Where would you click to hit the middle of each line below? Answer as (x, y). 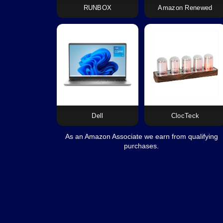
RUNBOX (98, 8)
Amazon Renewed (185, 8)
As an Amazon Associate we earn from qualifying (141, 137)
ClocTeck (185, 116)
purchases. (141, 146)
